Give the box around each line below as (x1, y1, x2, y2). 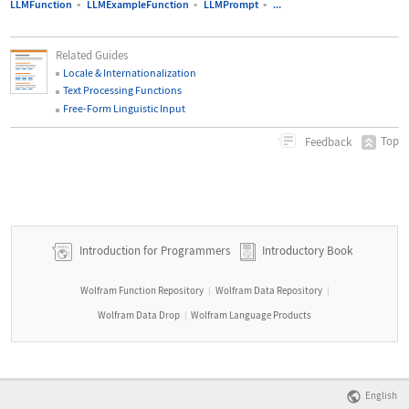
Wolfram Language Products (191, 308, 312, 321)
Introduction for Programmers (77, 243, 230, 259)
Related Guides (56, 47, 129, 63)
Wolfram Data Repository (215, 283, 322, 297)
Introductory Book (262, 243, 352, 259)
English (363, 389, 397, 403)
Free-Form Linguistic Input (63, 101, 186, 116)
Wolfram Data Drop (97, 308, 180, 321)
